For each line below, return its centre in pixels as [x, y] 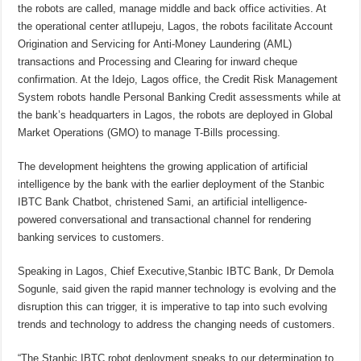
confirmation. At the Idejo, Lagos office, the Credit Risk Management [178, 80]
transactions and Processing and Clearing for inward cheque [158, 62]
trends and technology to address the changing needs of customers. [177, 325]
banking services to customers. [91, 238]
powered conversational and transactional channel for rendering [165, 220]
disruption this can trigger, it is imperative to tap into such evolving [173, 307]
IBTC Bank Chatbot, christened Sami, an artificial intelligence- [163, 202]
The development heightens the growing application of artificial [163, 167]
